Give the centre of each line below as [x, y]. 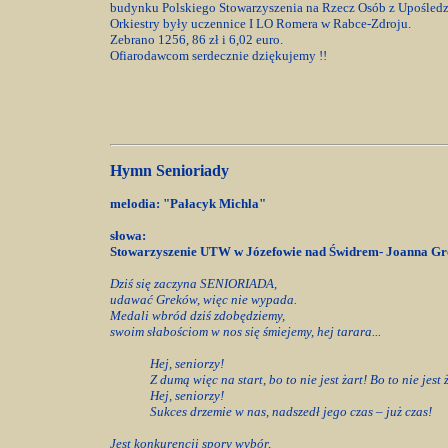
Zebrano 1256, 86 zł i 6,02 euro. [198, 39]
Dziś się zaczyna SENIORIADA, [195, 283]
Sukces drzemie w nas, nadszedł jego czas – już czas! [291, 411]
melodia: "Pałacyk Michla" [188, 203]
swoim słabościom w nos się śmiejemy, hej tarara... [247, 331]
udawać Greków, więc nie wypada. [203, 299]
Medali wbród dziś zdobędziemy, [199, 315]
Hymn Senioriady [171, 170]
